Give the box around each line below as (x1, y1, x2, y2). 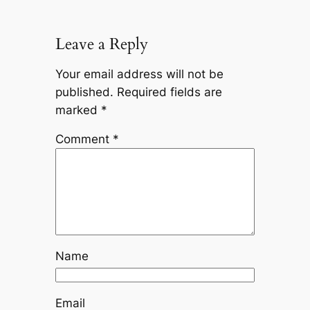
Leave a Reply (55, 33, 148, 55)
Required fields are (116, 84, 222, 99)
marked (55, 102, 101, 117)
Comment (55, 132, 113, 147)
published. (55, 84, 113, 99)
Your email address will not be (55, 66, 224, 81)
